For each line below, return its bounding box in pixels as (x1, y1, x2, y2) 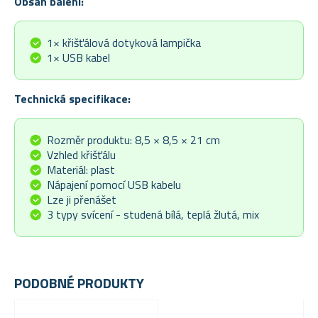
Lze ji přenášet (47, 191, 116, 209)
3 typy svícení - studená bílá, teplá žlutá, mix (47, 206, 259, 224)
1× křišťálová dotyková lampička (47, 34, 201, 52)
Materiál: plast (47, 161, 115, 179)
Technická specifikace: (14, 90, 131, 108)
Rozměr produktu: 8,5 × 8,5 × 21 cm (47, 131, 220, 149)
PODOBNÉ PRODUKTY (14, 272, 144, 295)
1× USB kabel (47, 49, 110, 67)
